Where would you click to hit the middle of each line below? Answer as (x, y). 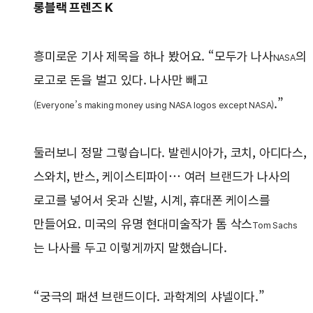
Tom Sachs (275, 226)
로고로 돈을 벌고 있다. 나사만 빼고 (121, 80)
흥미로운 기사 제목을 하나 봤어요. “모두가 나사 (153, 57)
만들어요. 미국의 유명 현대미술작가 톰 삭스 (143, 224)
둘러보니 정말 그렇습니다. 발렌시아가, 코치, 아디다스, (170, 153)
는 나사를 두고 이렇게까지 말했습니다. (132, 248)
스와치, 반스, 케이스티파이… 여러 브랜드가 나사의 (162, 177)
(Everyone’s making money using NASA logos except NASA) (154, 105)
